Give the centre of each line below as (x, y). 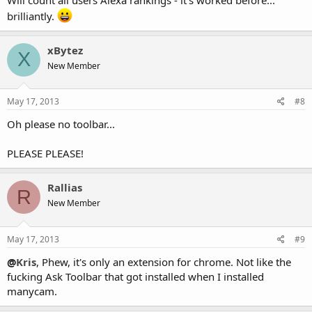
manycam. (32, 291)
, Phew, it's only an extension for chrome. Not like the (164, 262)
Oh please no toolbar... (61, 124)
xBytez (65, 50)
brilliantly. (32, 16)
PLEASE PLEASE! (45, 153)
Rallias (65, 187)
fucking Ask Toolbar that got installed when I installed (135, 276)
